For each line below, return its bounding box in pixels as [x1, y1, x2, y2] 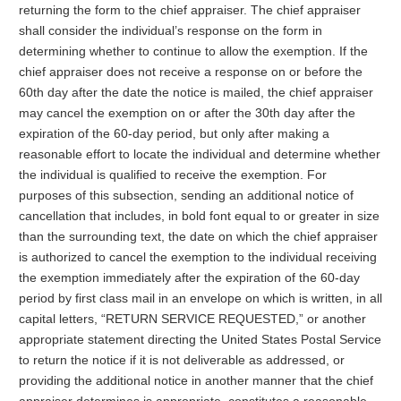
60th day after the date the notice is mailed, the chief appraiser [18, 85, 373, 99]
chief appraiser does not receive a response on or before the [18, 64, 363, 79]
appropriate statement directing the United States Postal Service [18, 332, 381, 346]
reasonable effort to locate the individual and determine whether [18, 147, 380, 161]
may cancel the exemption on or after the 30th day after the [18, 106, 355, 120]
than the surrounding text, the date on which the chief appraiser [18, 229, 378, 243]
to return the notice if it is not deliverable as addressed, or [18, 353, 345, 367]
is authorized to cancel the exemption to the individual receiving [18, 250, 377, 264]
